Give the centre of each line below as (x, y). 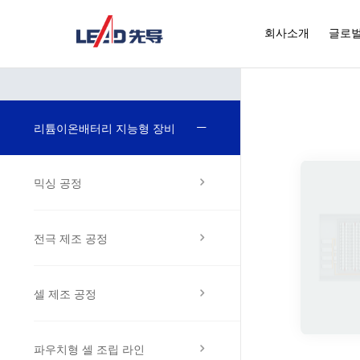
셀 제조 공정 (65, 294)
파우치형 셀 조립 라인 (89, 349)
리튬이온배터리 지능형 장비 (104, 128)
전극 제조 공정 (71, 238)
